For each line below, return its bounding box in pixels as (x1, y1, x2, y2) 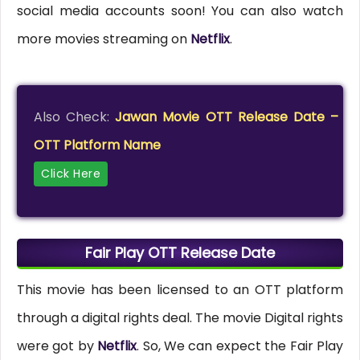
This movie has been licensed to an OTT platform (16, 280, 344, 300)
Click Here (41, 165, 101, 182)
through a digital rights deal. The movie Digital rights (16, 309, 344, 328)
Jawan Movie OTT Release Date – (115, 107, 338, 126)
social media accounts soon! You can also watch (16, 2, 344, 21)
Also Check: (34, 107, 116, 126)
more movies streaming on (16, 30, 190, 49)
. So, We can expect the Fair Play (137, 337, 344, 356)
